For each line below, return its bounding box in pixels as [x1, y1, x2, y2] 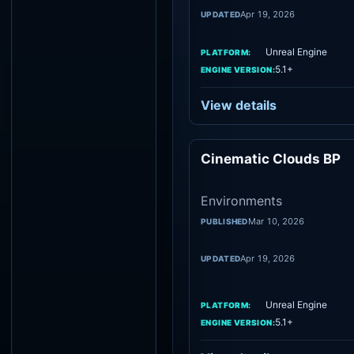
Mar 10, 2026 [247, 216, 304, 227]
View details [201, 97, 277, 113]
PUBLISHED [201, 217, 248, 226]
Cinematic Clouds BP [201, 151, 341, 167]
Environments [201, 193, 282, 209]
